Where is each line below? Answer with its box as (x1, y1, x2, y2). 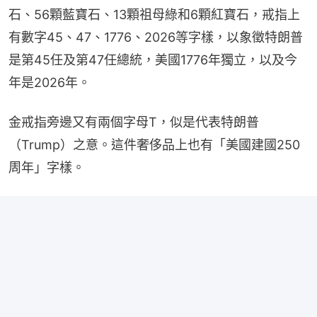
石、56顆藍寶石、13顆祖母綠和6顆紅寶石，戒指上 (8, 6, 300, 22)
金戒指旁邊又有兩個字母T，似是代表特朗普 (8, 114, 259, 129)
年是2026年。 (8, 74, 91, 90)
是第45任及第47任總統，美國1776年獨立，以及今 (8, 52, 297, 67)
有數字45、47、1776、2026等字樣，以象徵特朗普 (8, 29, 303, 45)
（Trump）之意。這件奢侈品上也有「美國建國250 (8, 137, 300, 152)
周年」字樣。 (8, 159, 85, 175)
